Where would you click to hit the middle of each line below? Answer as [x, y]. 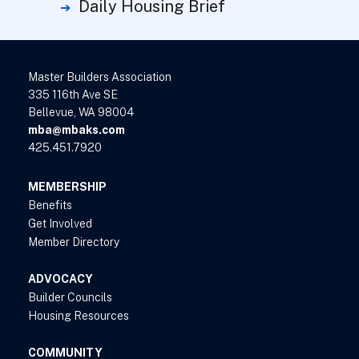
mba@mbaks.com [77, 130]
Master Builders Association [100, 77]
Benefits [50, 206]
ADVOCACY [61, 279]
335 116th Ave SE [73, 95]
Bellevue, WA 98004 [81, 113]
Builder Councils [70, 298]
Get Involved [60, 224]
